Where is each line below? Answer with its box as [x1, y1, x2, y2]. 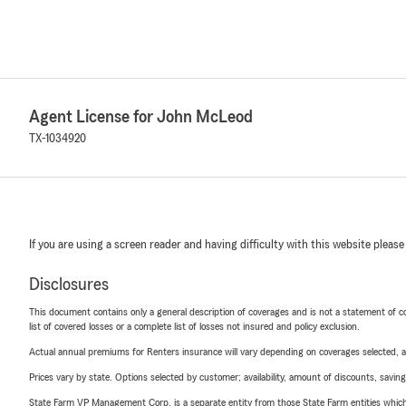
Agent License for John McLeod [29, 108, 253, 126]
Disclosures [29, 275, 109, 294]
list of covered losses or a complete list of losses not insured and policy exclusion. [29, 321, 360, 332]
